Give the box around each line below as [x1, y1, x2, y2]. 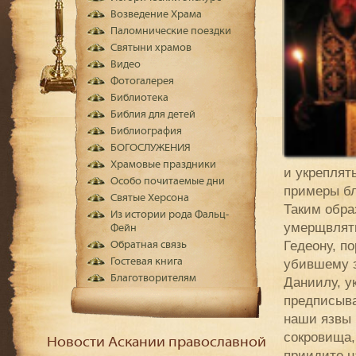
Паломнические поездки [110, 25, 231, 37]
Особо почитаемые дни [110, 176, 225, 188]
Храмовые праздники [110, 159, 216, 171]
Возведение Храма [110, 9, 202, 21]
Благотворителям [110, 273, 196, 284]
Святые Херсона [110, 192, 189, 204]
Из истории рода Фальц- [110, 209, 229, 221]
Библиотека [110, 92, 168, 104]
